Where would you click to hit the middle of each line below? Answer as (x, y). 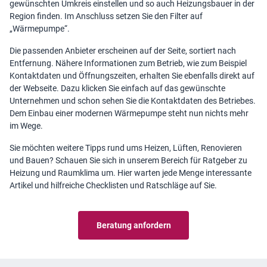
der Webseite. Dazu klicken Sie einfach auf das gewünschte (117, 88)
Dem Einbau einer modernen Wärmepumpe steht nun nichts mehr (129, 113)
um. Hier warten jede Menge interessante (176, 173)
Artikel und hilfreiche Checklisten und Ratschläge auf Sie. (113, 185)
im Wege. (26, 126)
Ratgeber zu (225, 160)
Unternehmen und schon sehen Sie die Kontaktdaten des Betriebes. (133, 101)
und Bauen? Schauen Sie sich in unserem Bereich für (106, 160)
